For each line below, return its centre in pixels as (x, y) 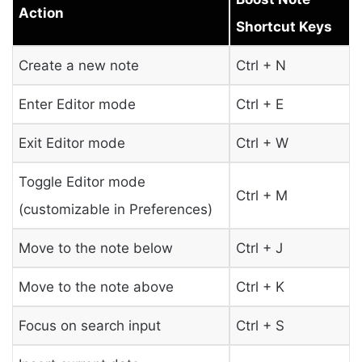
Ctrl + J (259, 248)
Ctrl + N (261, 65)
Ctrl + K (260, 286)
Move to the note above (96, 286)
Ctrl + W (262, 143)
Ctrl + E (259, 104)
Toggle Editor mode (82, 181)
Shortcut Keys (284, 26)
